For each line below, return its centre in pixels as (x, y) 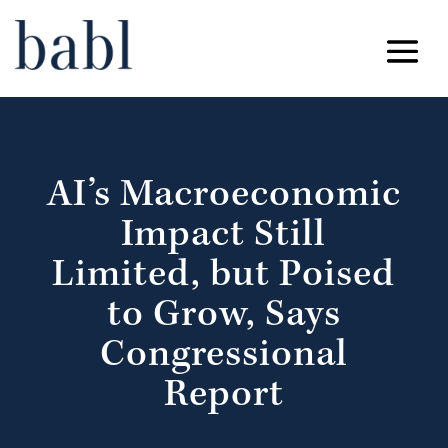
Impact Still (224, 237)
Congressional (223, 357)
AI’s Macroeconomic (223, 197)
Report (223, 397)
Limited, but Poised (224, 277)
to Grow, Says (223, 317)
